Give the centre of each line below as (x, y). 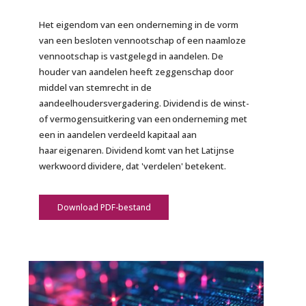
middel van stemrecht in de (96, 87)
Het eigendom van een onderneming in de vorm (139, 24)
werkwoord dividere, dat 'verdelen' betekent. (133, 166)
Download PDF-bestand (104, 207)
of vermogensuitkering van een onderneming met (143, 119)
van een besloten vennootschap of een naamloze (143, 40)
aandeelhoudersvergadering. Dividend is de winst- (144, 103)
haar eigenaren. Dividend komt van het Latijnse (137, 150)
